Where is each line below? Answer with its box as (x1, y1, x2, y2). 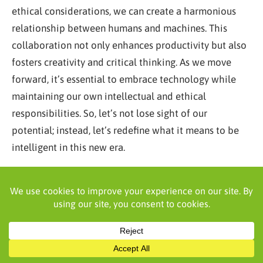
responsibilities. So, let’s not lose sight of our (12, 107, 207, 119)
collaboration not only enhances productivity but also (12, 39, 247, 51)
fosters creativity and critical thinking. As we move (12, 56, 231, 68)
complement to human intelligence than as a (12, 236, 244, 250)
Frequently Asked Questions (12, 179, 194, 197)
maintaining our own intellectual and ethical (12, 90, 206, 102)
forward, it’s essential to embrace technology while (12, 73, 236, 85)
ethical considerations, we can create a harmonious (12, 5, 236, 17)
